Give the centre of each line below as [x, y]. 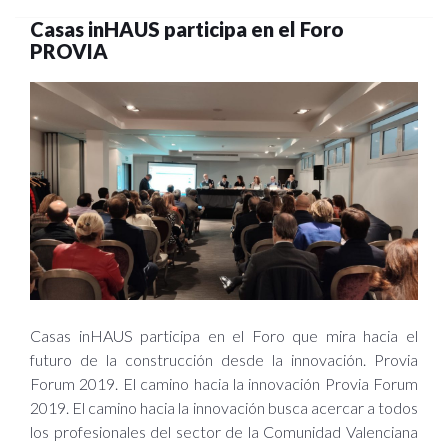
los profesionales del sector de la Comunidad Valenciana [224, 432]
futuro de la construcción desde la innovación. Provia [224, 360]
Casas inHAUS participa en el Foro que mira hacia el [224, 336]
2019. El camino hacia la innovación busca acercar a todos [224, 408]
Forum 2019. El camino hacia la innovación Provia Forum [224, 384]
